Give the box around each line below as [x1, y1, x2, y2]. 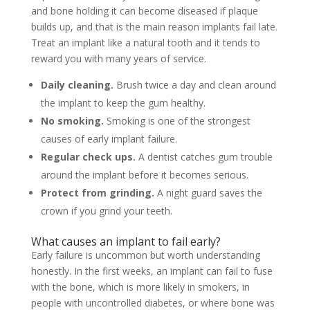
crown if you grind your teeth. [40, 204, 172, 218]
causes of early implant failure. [40, 132, 177, 146]
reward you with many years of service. [30, 52, 206, 66]
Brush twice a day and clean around [116, 78, 276, 92]
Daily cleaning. [40, 78, 116, 92]
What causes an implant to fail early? [30, 234, 221, 250]
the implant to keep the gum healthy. [40, 96, 206, 110]
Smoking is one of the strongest [106, 114, 250, 128]
